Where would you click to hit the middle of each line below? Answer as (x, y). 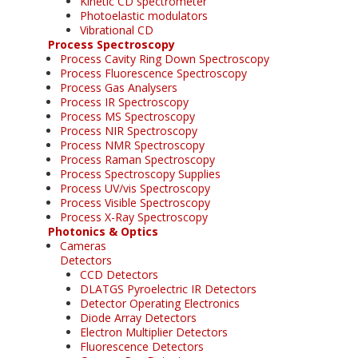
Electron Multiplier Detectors (154, 332)
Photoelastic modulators (144, 15)
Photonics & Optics (103, 231)
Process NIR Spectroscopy (129, 130)
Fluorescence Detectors (142, 346)
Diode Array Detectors (138, 317)
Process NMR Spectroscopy (132, 145)
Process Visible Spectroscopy (135, 202)
